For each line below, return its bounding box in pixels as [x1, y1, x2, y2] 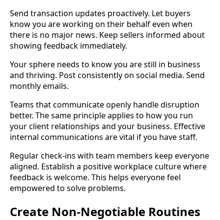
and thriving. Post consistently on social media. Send [10, 70, 205, 81]
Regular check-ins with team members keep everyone [10, 150, 209, 162]
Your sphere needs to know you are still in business [10, 59, 200, 70]
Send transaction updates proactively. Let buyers [10, 8, 191, 19]
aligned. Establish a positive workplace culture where [10, 161, 207, 172]
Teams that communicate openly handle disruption [10, 99, 199, 110]
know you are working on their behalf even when [10, 19, 192, 30]
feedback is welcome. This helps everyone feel [10, 172, 181, 183]
